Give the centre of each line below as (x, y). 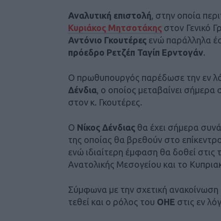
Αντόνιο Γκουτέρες (107, 40)
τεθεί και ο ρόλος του (112, 202)
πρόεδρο (86, 52)
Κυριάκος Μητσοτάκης (115, 27)
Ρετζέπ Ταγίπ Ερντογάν (155, 52)
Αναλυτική (90, 15)
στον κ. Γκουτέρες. (105, 102)
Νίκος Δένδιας (106, 127)
